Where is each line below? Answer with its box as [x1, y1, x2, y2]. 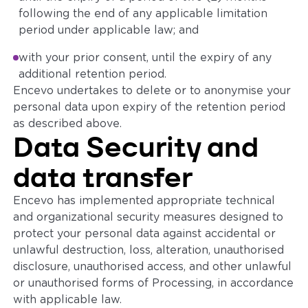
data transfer [13, 159, 193, 195]
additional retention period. [19, 69, 167, 80]
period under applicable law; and [19, 25, 199, 36]
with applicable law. [13, 294, 122, 305]
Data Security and [13, 129, 259, 165]
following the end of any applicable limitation [19, 8, 268, 19]
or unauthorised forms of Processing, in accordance [13, 278, 294, 289]
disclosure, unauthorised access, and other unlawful [13, 261, 292, 272]
